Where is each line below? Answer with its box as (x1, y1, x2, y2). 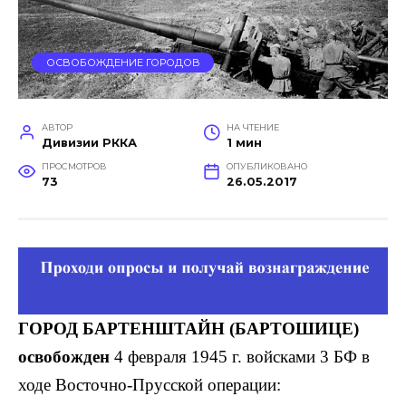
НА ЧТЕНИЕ (226, 121, 279, 132)
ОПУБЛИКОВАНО (226, 160, 307, 171)
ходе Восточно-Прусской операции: (18, 374, 281, 394)
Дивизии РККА (41, 135, 137, 150)
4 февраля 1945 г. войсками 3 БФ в (110, 346, 370, 366)
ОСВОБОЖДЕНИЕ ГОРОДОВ (45, 56, 200, 70)
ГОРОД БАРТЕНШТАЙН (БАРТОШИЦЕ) (18, 318, 359, 338)
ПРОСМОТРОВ (41, 160, 107, 171)
